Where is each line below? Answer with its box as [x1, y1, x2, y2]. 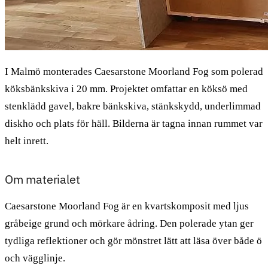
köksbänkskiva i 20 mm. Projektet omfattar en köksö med [5, 83, 248, 95]
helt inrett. [5, 135, 48, 147]
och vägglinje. [5, 252, 65, 264]
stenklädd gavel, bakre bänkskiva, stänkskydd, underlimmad [5, 100, 261, 112]
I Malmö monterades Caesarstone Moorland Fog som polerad [5, 65, 263, 77]
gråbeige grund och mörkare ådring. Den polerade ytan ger [5, 217, 254, 229]
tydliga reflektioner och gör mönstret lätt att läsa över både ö [5, 234, 262, 246]
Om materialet [5, 170, 80, 187]
